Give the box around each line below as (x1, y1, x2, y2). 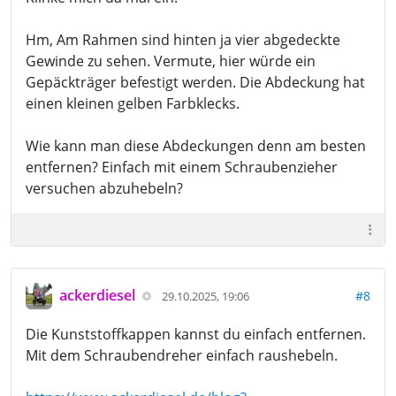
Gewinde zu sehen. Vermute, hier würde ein (26, 50, 316, 71)
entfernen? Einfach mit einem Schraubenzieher (26, 156, 338, 177)
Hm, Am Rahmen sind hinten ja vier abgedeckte (26, 29, 340, 49)
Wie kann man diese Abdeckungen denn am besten (26, 135, 366, 156)
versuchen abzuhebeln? (26, 178, 183, 198)
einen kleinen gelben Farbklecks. (26, 93, 240, 113)
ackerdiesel (59, 286, 135, 305)
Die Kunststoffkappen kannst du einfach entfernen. (26, 324, 366, 344)
